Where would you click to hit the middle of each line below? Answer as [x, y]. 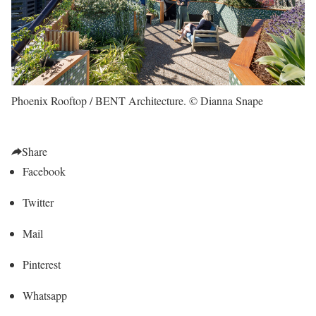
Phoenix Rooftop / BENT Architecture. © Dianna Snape [137, 100]
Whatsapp [45, 295]
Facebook [44, 171]
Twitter [38, 202]
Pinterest [42, 264]
